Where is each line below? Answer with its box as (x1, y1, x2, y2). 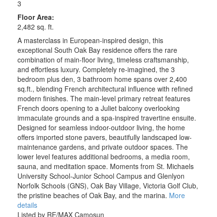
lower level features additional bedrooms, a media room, (17, 152, 190, 162)
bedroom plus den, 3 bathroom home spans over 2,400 (17, 74, 187, 84)
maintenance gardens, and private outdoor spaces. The (17, 142, 188, 152)
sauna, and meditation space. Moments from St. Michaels (17, 161, 194, 171)
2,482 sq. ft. (17, 22, 54, 32)
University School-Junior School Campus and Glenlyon (17, 171, 185, 181)
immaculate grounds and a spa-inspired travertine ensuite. (17, 113, 196, 123)
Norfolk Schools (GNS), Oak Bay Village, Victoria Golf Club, (17, 181, 198, 191)
